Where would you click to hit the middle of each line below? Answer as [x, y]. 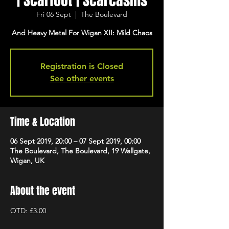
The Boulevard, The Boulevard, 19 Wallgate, [80, 151]
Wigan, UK [27, 161]
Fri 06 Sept [54, 14]
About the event [43, 191]
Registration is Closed [82, 66]
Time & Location [43, 122]
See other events [82, 78]
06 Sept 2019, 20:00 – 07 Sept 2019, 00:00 [75, 141]
